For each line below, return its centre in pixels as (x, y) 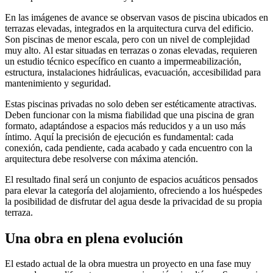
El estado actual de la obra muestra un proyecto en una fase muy (128, 264)
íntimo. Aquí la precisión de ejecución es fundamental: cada (119, 136)
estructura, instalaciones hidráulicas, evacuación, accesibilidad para (133, 72)
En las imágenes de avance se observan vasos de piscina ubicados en (136, 17)
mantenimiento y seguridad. (58, 83)
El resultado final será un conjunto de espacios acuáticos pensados (131, 179)
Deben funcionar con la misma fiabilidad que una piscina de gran (129, 115)
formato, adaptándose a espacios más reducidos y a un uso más (125, 126)
